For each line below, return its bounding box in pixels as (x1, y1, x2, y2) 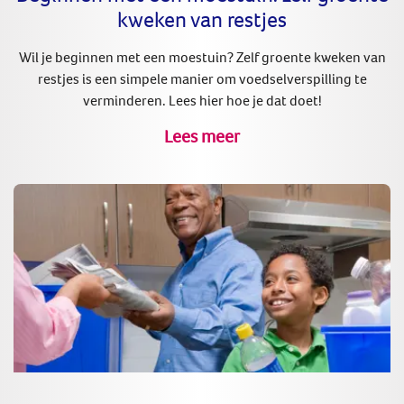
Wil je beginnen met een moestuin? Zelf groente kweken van (18, 48, 386, 67)
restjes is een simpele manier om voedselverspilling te (37, 69, 367, 88)
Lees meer (164, 124, 240, 147)
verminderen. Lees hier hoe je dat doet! (82, 91, 322, 110)
